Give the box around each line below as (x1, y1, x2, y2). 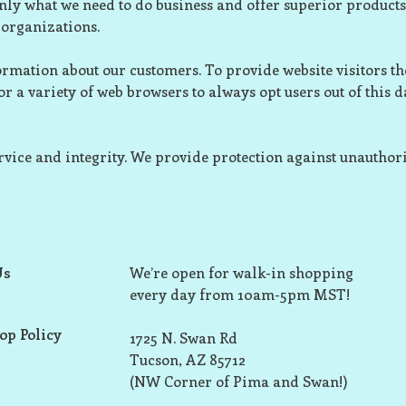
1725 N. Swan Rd (130, 328, 237, 347)
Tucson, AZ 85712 (130, 350, 246, 369)
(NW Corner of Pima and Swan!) (130, 372, 348, 391)
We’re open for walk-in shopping (130, 263, 353, 282)
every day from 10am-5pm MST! (130, 285, 350, 304)
